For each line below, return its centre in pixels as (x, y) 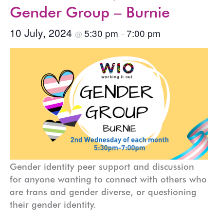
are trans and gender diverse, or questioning (103, 191)
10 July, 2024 (42, 32)
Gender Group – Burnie (90, 12)
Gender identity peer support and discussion (102, 166)
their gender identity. (53, 204)
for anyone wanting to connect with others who (108, 179)
